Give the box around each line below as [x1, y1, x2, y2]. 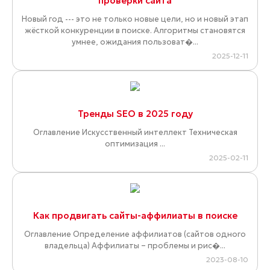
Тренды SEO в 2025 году [77, 108, 193, 120]
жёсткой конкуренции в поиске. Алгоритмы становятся [25, 25, 245, 36]
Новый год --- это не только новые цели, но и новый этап [22, 14, 248, 25]
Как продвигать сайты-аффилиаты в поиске [33, 210, 237, 222]
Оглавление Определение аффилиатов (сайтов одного [24, 229, 246, 240]
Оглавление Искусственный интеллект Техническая [33, 127, 237, 138]
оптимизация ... [105, 139, 165, 149]
